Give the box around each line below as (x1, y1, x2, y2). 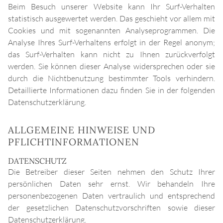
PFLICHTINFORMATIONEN (8, 136, 139, 148)
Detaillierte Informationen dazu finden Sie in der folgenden (8, 85, 215, 96)
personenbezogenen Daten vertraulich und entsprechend (8, 191, 215, 201)
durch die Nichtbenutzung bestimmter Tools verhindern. (8, 73, 215, 84)
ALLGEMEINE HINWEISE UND (8, 124, 155, 136)
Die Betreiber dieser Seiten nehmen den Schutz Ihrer (8, 167, 215, 177)
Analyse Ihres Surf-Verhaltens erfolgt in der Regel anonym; (8, 37, 215, 48)
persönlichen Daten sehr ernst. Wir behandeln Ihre (8, 179, 215, 189)
